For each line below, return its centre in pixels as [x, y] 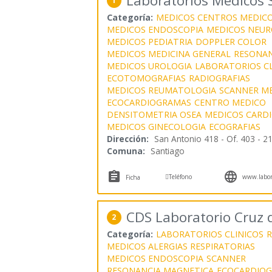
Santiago [167, 151]
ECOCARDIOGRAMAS [149, 102]
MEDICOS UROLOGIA [149, 66]
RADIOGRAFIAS [219, 78]
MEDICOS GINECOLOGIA [156, 126]
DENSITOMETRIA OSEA [154, 114]
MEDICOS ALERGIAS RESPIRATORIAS [181, 246]
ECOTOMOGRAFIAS [146, 78]
